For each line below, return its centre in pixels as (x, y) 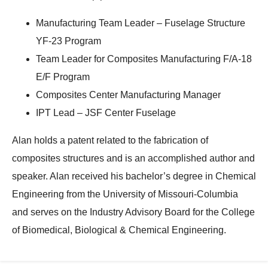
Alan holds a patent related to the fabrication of (110, 140)
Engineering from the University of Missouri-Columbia (125, 194)
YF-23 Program (68, 41)
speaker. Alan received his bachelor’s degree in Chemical (134, 176)
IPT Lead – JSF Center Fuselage (106, 112)
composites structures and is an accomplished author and (133, 158)
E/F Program (63, 77)
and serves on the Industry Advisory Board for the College (133, 212)
